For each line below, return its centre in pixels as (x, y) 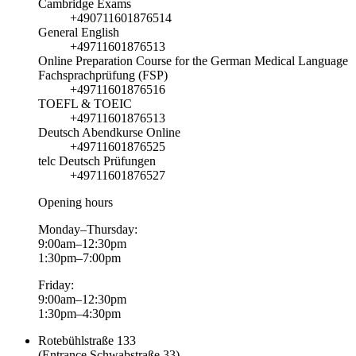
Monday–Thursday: (88, 229)
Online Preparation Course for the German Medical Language (193, 60)
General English (79, 32)
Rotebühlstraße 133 (87, 340)
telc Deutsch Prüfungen (97, 161)
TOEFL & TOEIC (85, 103)
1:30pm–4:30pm (79, 313)
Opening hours (75, 202)
